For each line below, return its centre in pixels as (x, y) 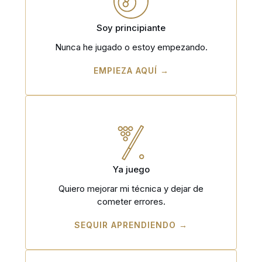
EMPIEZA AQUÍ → (131, 71)
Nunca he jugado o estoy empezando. (131, 47)
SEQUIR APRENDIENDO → (131, 225)
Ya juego (131, 170)
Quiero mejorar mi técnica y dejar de (131, 189)
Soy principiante (131, 28)
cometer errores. (131, 202)
